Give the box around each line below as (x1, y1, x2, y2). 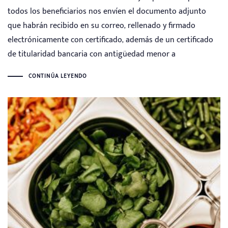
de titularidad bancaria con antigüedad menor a (8, 47, 176, 62)
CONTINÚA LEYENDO (28, 71, 88, 81)
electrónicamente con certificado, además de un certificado (8, 33, 213, 47)
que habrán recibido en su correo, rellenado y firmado (8, 19, 195, 33)
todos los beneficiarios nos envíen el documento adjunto (8, 5, 206, 19)
